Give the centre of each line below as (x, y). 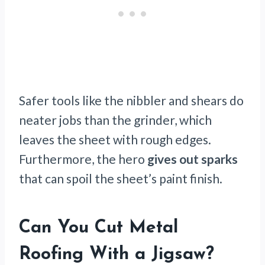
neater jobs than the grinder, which (115, 120)
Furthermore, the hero (83, 159)
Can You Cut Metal (98, 228)
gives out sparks (193, 159)
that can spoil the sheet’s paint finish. (121, 179)
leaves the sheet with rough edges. (115, 140)
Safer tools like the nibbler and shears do (131, 101)
